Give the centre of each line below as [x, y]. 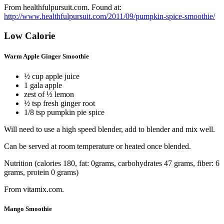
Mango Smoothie [28, 208]
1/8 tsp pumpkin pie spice [64, 112]
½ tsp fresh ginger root [59, 103]
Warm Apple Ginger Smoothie [46, 56]
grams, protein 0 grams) [41, 172]
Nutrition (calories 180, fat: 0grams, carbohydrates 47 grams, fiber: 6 [112, 163]
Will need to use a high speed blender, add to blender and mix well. [109, 129]
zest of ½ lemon [49, 94]
